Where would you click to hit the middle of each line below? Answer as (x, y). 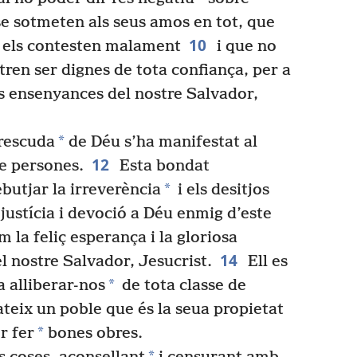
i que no (244, 46)
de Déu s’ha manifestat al (161, 142)
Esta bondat (162, 166)
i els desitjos (222, 190)
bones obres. (93, 333)
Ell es (265, 261)
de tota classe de (182, 285)
